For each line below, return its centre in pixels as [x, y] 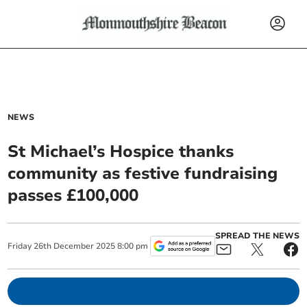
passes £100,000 [73, 195]
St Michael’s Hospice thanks [121, 151]
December [74, 246]
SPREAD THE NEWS [257, 236]
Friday [20, 246]
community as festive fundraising [143, 173]
